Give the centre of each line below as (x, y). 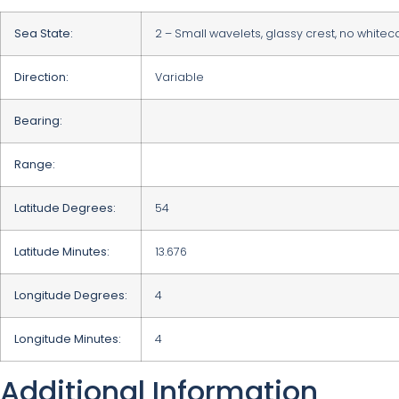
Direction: (41, 77)
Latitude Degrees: (65, 208)
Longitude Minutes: (68, 339)
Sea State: (44, 34)
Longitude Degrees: (71, 296)
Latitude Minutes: (62, 252)
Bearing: (38, 121)
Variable (179, 77)
